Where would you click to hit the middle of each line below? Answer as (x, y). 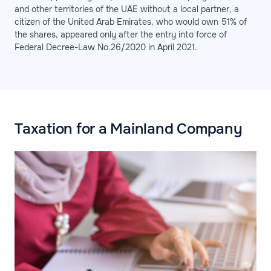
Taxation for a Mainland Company (129, 129)
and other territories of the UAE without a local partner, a (127, 9)
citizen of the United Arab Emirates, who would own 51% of (131, 21)
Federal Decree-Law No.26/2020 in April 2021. (106, 47)
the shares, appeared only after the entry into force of (121, 34)
